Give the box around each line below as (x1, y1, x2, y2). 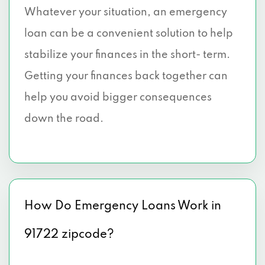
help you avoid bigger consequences (24, 92, 212, 103)
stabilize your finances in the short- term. (24, 50, 230, 60)
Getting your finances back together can (24, 71, 228, 82)
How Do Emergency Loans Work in (24, 201, 221, 212)
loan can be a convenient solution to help (24, 28, 233, 39)
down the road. (24, 114, 104, 124)
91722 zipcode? (24, 229, 114, 241)
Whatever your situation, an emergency (24, 7, 227, 18)
